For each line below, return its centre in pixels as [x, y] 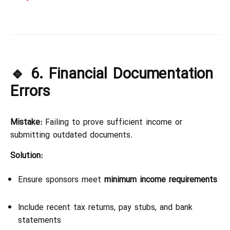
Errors [30, 91]
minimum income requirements [161, 180]
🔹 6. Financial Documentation [112, 74]
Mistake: [26, 122]
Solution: [26, 156]
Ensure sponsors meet [61, 180]
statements [40, 220]
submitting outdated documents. [71, 135]
